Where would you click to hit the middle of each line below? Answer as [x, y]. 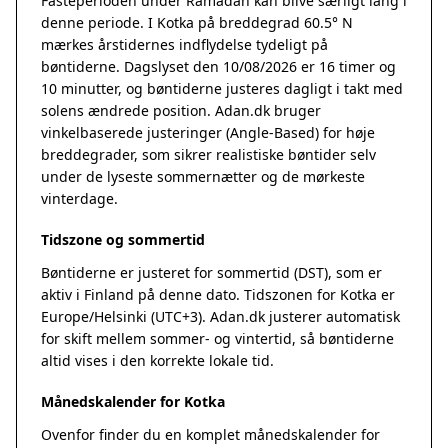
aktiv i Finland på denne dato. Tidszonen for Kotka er [218, 294]
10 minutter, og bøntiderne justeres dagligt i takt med [222, 88]
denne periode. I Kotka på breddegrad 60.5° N [197, 22]
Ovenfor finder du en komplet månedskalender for [210, 434]
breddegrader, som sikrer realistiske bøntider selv [208, 154]
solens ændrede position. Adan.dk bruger [181, 110]
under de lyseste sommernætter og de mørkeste [203, 176]
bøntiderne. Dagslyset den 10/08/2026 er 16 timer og [218, 66]
